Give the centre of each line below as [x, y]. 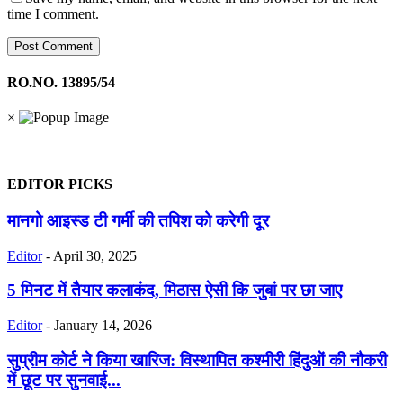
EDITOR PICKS [60, 184]
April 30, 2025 [95, 255]
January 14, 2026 [103, 326]
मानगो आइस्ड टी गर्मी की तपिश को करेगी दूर [138, 220]
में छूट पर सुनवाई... [64, 380]
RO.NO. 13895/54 [61, 83]
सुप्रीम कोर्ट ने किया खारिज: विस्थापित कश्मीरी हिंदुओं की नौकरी [197, 360]
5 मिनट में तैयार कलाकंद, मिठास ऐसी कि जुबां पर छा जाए [175, 291]
